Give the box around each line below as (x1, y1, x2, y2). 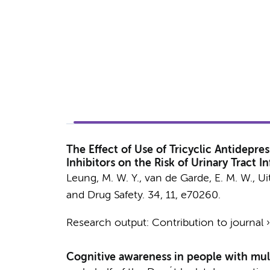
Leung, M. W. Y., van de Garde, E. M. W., (66, 173, 258, 184)
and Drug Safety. (66, 190, 145, 201)
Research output (66, 218, 146, 228)
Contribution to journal (151, 218, 263, 228)
